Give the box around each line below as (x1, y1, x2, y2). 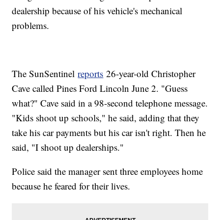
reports (78, 67, 104, 80)
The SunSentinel (12, 67, 78, 80)
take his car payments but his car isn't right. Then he (12, 126, 206, 139)
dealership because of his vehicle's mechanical (12, 4, 183, 17)
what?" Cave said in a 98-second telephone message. (12, 97, 208, 110)
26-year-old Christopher (103, 67, 196, 80)
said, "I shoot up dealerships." (12, 141, 124, 154)
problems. (12, 19, 50, 32)
